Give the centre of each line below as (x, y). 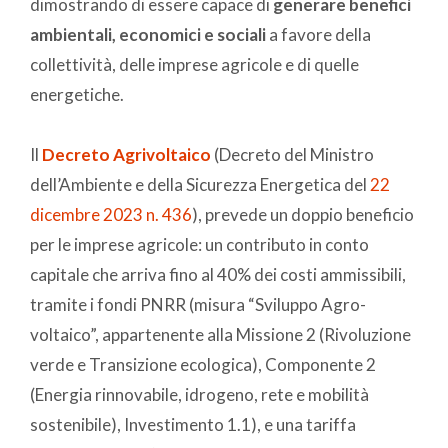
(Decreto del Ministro (294, 155)
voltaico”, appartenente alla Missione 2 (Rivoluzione (220, 335)
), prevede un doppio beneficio (303, 215)
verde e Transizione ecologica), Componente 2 (203, 365)
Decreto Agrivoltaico (128, 155)
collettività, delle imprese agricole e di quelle (194, 65)
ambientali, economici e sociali (149, 35)
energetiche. (77, 95)
